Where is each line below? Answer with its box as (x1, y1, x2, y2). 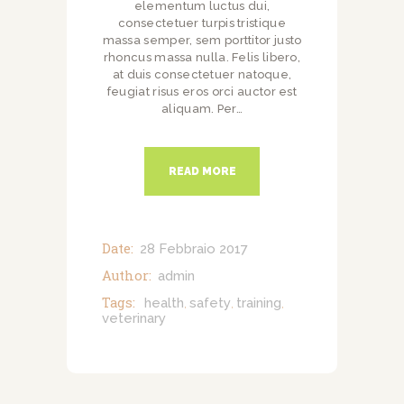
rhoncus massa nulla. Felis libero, (103, 50, 301, 64)
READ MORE (168, 165, 236, 179)
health (143, 295, 184, 312)
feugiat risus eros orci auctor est (106, 84, 298, 98)
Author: (102, 267, 151, 285)
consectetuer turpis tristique (118, 15, 286, 30)
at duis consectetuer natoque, (112, 67, 292, 81)
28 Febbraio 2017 (139, 241, 248, 258)
